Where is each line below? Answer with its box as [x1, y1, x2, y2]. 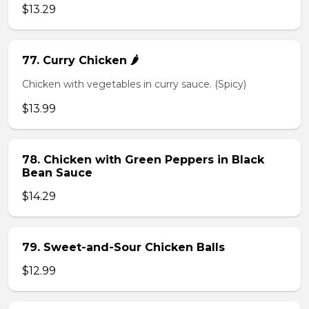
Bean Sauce [22, 166, 92, 179]
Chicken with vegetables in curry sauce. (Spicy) [22, 78, 246, 90]
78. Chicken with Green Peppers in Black [22, 153, 264, 166]
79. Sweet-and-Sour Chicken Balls [22, 241, 225, 254]
